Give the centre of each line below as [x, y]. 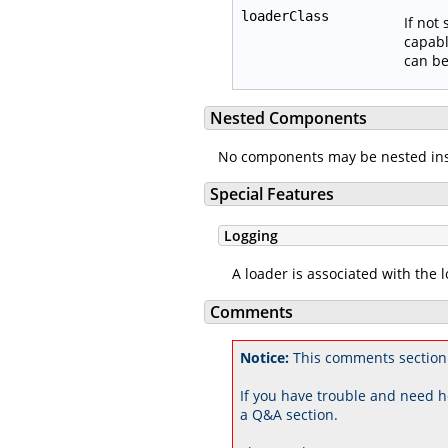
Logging [251, 235]
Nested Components [288, 118]
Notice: [264, 357]
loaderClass [285, 15]
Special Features [272, 193]
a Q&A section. [289, 414]
